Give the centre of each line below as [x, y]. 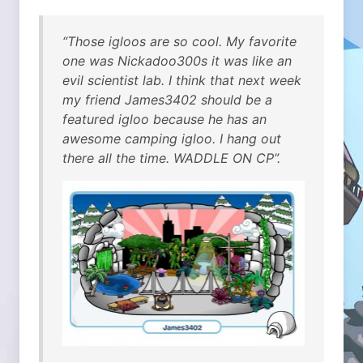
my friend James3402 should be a [167, 100]
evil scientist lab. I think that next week [182, 81]
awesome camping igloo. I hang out [172, 139]
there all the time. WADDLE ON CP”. [171, 158]
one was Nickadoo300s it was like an [177, 61]
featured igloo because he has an [164, 120]
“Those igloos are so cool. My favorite [179, 42]
